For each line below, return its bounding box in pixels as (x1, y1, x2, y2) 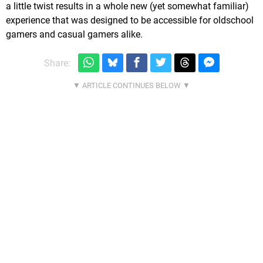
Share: (43, 57, 70, 69)
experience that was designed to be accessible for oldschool (6, 14, 254, 26)
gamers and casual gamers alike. (6, 28, 143, 40)
